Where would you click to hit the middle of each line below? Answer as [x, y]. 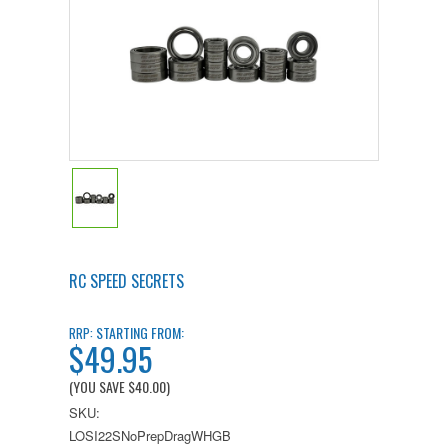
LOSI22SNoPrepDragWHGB [150, 435]
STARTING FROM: [138, 332]
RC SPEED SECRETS [126, 280]
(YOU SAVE [98, 386]
